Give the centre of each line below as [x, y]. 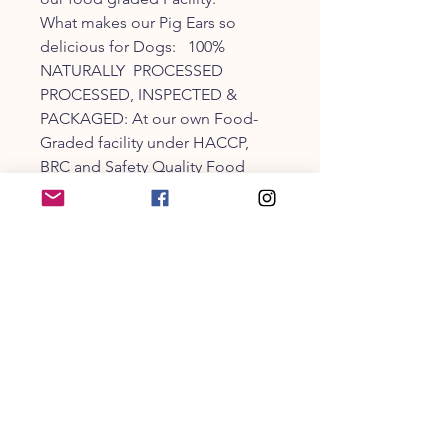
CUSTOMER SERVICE [112, 300]
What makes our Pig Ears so [138, 22]
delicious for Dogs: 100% [132, 46]
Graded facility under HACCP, [144, 142]
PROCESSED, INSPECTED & [138, 94]
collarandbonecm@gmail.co [139, 367]
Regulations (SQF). [105, 190]
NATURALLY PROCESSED [131, 70]
